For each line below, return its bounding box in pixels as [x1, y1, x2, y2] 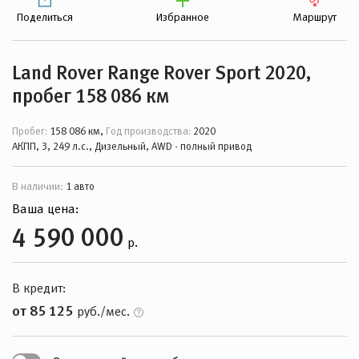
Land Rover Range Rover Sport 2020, [12, 62, 311, 83]
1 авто [63, 180, 95, 192]
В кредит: [12, 281, 66, 295]
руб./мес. [77, 305, 130, 318]
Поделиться [17, 10, 73, 23]
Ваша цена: [12, 202, 79, 216]
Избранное [156, 10, 209, 23]
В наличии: [12, 179, 63, 192]
